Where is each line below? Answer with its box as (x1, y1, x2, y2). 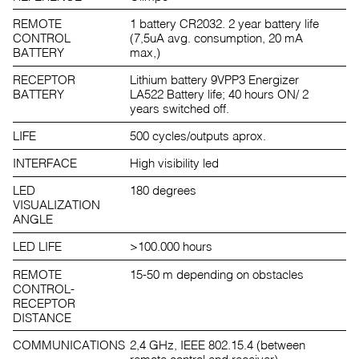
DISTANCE (13, 309, 71, 325)
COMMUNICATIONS (13, 337, 125, 352)
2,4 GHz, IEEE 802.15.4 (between (129, 337, 305, 352)
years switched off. (129, 101, 229, 116)
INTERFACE (13, 155, 77, 171)
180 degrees (129, 183, 196, 198)
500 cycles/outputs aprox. (129, 128, 266, 143)
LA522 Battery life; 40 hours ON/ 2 (129, 87, 309, 102)
